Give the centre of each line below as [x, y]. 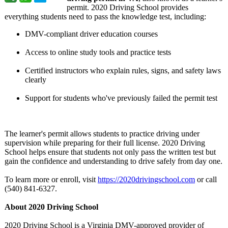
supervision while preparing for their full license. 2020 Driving [105, 143]
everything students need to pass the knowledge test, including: [105, 17]
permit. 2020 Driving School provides [127, 7]
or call [206, 179]
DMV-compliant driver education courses [91, 34]
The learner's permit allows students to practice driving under [102, 134]
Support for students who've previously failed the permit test [121, 98]
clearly [36, 80]
